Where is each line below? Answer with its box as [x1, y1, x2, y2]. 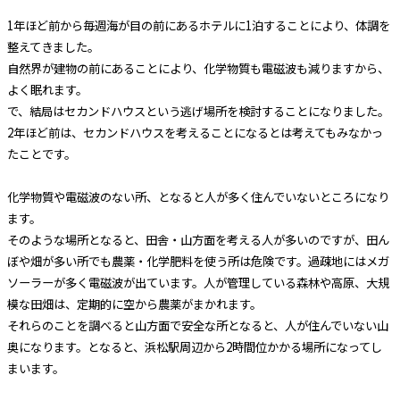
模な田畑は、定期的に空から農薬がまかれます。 [6, 296, 262, 313]
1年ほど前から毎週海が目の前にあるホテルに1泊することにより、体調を [6, 17, 390, 35]
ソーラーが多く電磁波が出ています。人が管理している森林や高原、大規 [6, 274, 389, 292]
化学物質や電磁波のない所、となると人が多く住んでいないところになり [6, 188, 389, 206]
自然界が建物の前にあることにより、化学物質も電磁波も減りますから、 [6, 60, 389, 78]
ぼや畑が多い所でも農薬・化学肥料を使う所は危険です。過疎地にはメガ [6, 253, 389, 271]
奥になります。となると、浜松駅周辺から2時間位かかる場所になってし [6, 338, 382, 356]
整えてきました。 [6, 38, 99, 56]
